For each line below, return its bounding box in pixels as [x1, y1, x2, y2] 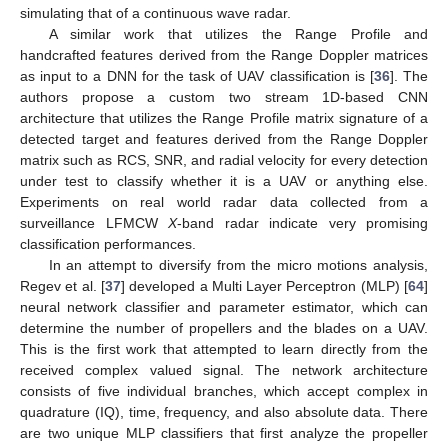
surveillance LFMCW [20, 214, 168, 231]
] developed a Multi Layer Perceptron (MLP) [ [120, 277, 409, 294]
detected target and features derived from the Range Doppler [20, 130, 428, 147]
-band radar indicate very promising [177, 214, 428, 231]
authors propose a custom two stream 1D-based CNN [20, 88, 428, 105]
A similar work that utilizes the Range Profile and [48, 25, 428, 42]
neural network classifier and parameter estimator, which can [20, 298, 428, 315]
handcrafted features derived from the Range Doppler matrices [20, 46, 428, 63]
